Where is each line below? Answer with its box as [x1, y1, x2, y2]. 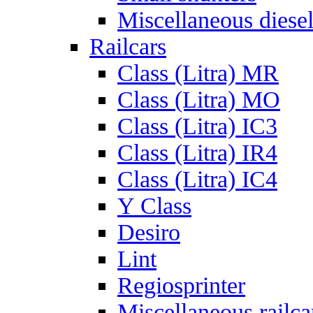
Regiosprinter [117, 272, 245, 298]
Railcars [89, 34, 166, 59]
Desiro [117, 219, 180, 245]
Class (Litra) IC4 [117, 166, 277, 192]
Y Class [117, 193, 191, 219]
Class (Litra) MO [117, 87, 280, 112]
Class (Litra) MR [117, 60, 279, 86]
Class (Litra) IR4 [117, 140, 277, 166]
